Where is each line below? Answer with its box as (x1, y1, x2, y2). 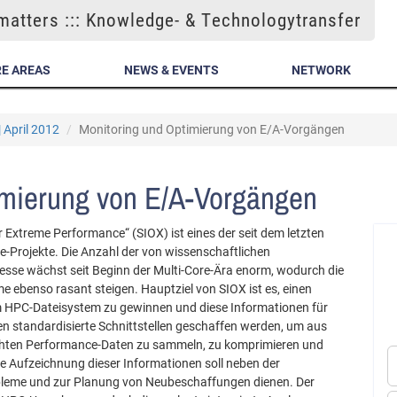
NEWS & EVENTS (123, 63, 219, 77)
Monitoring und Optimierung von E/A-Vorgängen (79, 122, 345, 136)
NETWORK (292, 63, 352, 77)
